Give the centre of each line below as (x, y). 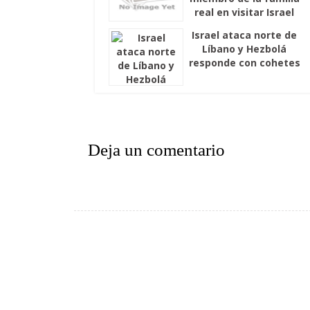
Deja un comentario (156, 149)
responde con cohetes (244, 62)
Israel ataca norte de (245, 35)
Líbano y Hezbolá (245, 48)
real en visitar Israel (245, 12)
